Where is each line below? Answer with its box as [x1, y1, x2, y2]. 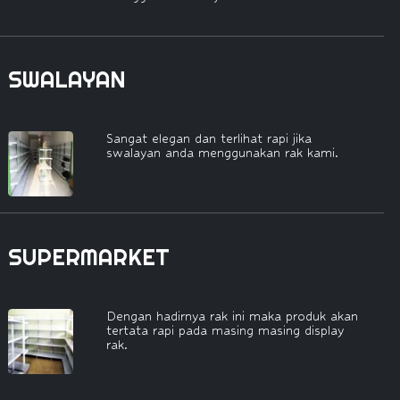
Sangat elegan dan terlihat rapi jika [105, 130, 312, 146]
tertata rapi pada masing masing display [105, 322, 344, 337]
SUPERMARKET [8, 243, 171, 271]
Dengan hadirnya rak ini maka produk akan [105, 308, 358, 323]
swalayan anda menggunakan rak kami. [105, 145, 338, 160]
